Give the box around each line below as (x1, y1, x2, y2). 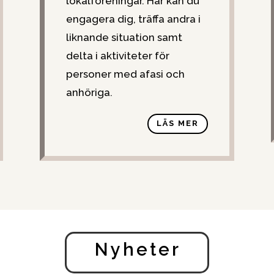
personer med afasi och (65, 67, 185, 80)
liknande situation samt (65, 31, 182, 43)
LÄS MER (157, 119, 199, 128)
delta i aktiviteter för (65, 49, 169, 62)
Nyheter (94, 239, 181, 261)
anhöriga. (65, 86, 113, 98)
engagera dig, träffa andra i (65, 12, 201, 25)
